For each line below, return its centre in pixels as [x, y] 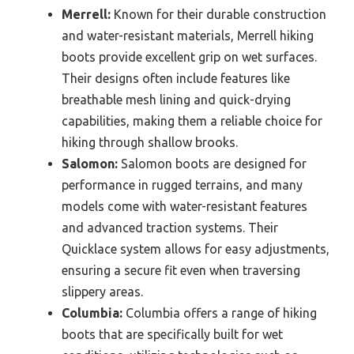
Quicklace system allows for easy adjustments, [196, 249]
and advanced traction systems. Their [170, 228]
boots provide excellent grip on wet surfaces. [189, 57]
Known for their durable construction [218, 14]
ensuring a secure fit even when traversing [181, 270]
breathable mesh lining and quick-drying [176, 100]
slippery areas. [102, 292]
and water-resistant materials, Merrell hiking [188, 36]
